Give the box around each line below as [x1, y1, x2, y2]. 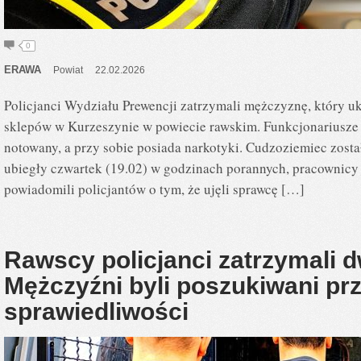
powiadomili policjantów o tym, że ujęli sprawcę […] [4, 179, 305, 198]
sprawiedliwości [4, 297, 189, 325]
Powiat [53, 64, 83, 76]
